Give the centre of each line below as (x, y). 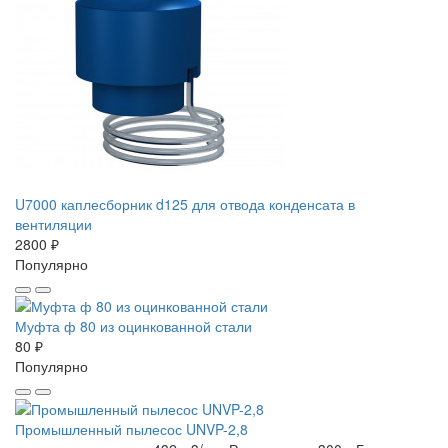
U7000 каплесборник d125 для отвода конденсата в (185, 203)
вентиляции (53, 223)
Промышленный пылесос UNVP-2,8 (131, 428)
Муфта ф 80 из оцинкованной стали (133, 326)
